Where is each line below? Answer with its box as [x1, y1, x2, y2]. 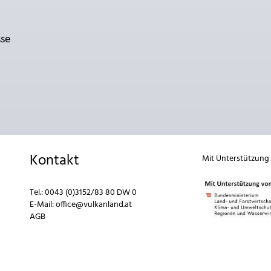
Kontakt [30, 149, 79, 172]
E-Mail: [30, 198, 56, 212]
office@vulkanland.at [56, 198, 132, 212]
